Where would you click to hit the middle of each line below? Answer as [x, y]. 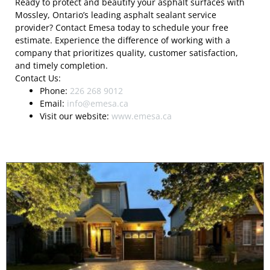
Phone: [55, 91]
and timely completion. [61, 66]
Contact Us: [38, 78]
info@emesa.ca [98, 104]
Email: [54, 104]
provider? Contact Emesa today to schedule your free [122, 28]
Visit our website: [76, 116]
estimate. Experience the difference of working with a [123, 40]
